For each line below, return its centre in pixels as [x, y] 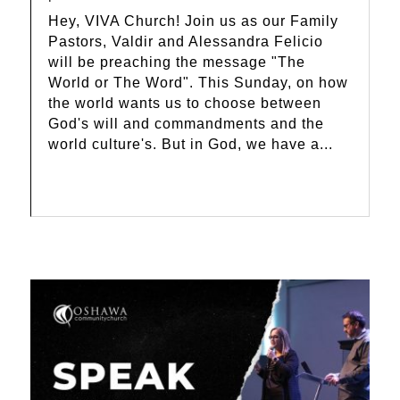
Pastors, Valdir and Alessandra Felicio [186, 41]
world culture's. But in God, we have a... [191, 144]
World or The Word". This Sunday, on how [199, 82]
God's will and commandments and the [187, 123]
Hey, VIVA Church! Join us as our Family [194, 21]
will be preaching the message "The [177, 62]
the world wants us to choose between [185, 103]
